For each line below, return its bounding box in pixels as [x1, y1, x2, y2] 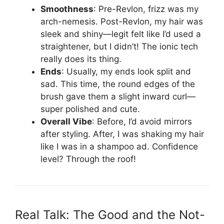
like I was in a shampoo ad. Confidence [40, 141, 198, 152]
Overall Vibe [40, 116, 92, 127]
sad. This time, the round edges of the [40, 79, 195, 89]
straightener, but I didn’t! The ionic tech [40, 41, 198, 52]
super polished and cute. [40, 104, 140, 114]
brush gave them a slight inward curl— [40, 91, 195, 102]
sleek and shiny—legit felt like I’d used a [40, 29, 201, 39]
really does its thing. [40, 54, 121, 64]
